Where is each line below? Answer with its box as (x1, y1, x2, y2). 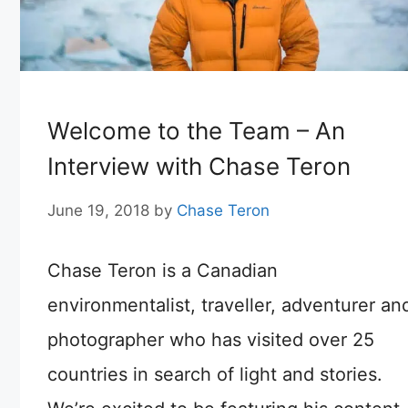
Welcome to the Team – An (47, 117, 345, 146)
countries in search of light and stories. (47, 362, 382, 385)
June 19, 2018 (47, 200, 149, 219)
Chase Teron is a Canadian (47, 259, 278, 281)
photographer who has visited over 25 (47, 328, 374, 351)
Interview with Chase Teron (47, 152, 351, 181)
